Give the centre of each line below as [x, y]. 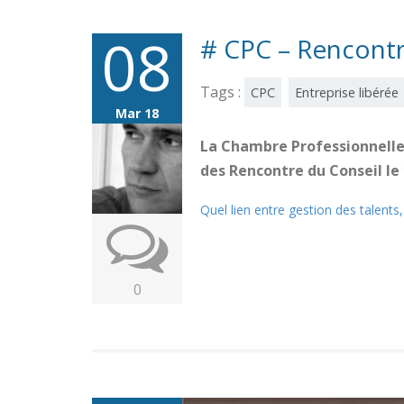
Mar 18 [137, 113]
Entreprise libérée [347, 92]
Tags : [222, 92]
